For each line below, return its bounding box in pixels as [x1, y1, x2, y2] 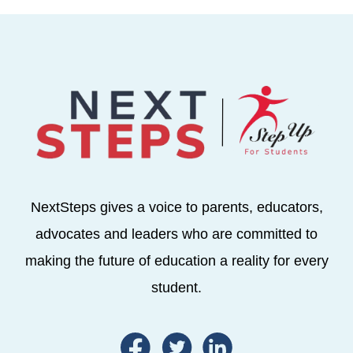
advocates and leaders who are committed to [35, 225, 318, 242]
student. [151, 279, 202, 295]
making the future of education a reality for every [24, 252, 329, 269]
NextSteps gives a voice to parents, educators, [30, 199, 323, 215]
